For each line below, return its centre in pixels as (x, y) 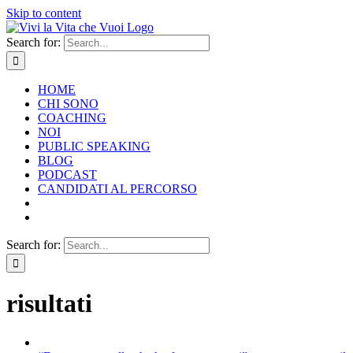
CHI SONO (68, 104)
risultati (49, 304)
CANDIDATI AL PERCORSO (117, 189)
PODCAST (67, 175)
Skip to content (44, 13)
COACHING (72, 118)
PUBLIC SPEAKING (94, 146)
